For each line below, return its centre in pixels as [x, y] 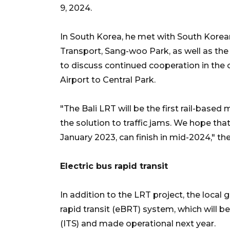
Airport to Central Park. [108, 80]
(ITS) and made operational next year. [138, 223]
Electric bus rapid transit [114, 166]
